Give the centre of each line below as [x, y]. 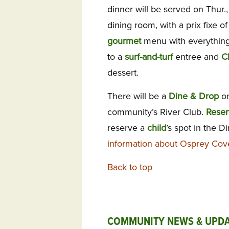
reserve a [127, 128]
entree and [197, 56]
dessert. [123, 72]
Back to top [130, 167]
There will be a [138, 96]
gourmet [124, 41]
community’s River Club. [157, 112]
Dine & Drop [194, 96]
